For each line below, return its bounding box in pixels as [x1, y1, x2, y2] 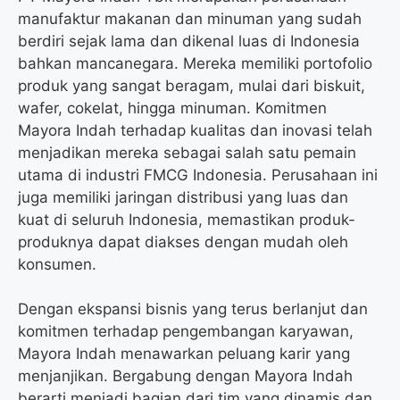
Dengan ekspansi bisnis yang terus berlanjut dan [18, 300, 368, 319]
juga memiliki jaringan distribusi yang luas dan [18, 187, 348, 206]
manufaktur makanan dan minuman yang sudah [18, 9, 362, 28]
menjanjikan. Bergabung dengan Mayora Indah [18, 367, 353, 386]
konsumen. [18, 254, 96, 273]
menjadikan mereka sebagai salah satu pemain [18, 143, 356, 162]
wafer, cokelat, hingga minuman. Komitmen [18, 98, 327, 117]
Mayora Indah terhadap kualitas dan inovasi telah [18, 121, 372, 139]
